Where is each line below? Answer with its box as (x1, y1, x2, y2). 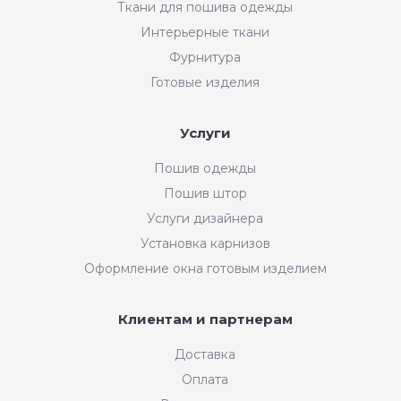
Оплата (182, 371, 228, 388)
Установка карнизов (140, 235, 270, 252)
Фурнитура (169, 48, 241, 65)
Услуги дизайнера (147, 209, 263, 226)
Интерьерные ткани (141, 23, 269, 40)
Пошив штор (163, 184, 247, 201)
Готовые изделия (150, 73, 260, 90)
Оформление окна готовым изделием (83, 260, 327, 277)
